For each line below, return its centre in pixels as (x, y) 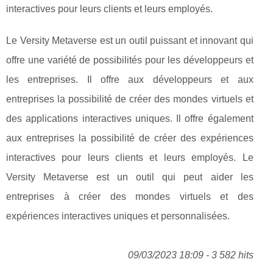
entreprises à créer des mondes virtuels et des (130, 197)
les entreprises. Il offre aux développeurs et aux (130, 80)
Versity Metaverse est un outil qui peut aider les (130, 177)
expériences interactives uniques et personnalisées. (118, 216)
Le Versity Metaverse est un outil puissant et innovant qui (130, 41)
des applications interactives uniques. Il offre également (130, 119)
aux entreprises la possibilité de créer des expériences (130, 138)
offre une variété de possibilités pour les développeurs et (130, 60)
